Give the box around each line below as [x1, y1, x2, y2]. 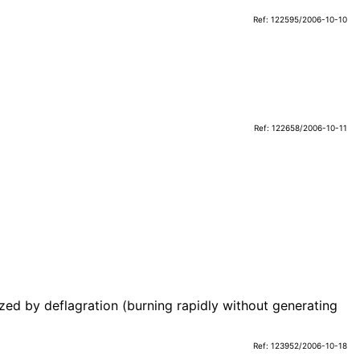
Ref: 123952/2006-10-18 [253, 340, 347, 350]
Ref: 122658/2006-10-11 [254, 123, 347, 133]
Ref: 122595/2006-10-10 [253, 14, 347, 25]
